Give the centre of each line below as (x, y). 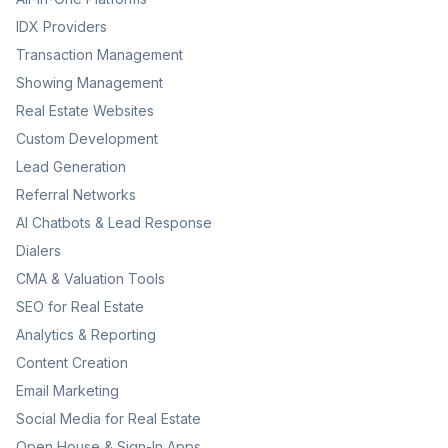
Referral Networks (76, 194)
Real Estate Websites (85, 110)
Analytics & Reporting (86, 334)
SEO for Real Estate (80, 306)
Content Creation (72, 362)
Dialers (38, 250)
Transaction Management (99, 54)
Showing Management (89, 82)
